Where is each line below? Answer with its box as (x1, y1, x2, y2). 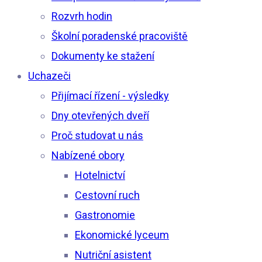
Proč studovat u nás (51, 129, 143, 142)
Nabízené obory (51, 149, 125, 161)
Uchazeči (28, 69, 71, 82)
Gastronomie (75, 208, 135, 221)
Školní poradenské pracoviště (51, 29, 188, 42)
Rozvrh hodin (51, 9, 112, 22)
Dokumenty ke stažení (51, 49, 154, 62)
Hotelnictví (75, 168, 125, 181)
